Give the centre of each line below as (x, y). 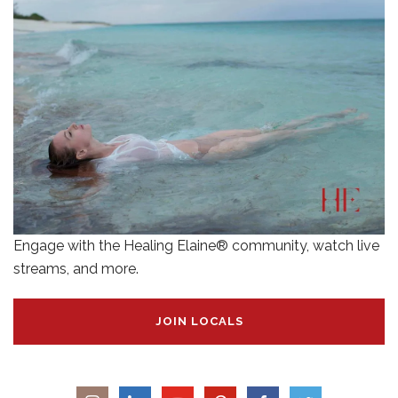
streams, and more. (76, 268)
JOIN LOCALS (199, 321)
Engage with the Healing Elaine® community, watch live (196, 245)
